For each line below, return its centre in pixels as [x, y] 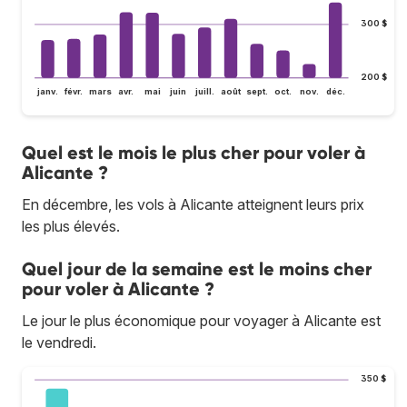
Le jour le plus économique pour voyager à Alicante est [201, 321]
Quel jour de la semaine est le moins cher [197, 269]
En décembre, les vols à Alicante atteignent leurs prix [193, 205]
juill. [204, 92]
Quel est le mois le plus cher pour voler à [194, 153]
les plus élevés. [71, 227]
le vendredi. [59, 343]
